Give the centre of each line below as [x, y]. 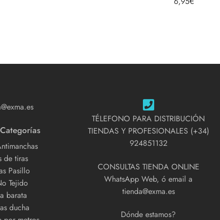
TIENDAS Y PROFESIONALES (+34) [148, 131]
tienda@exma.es [148, 191]
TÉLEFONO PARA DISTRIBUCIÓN [148, 118]
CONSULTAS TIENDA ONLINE [148, 166]
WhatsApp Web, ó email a [148, 179]
